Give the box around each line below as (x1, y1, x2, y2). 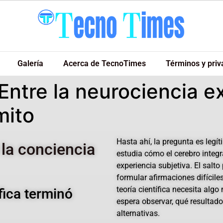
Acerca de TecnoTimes (63, 59, 146, 68)
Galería (17, 59, 43, 68)
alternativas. (116, 209, 160, 218)
